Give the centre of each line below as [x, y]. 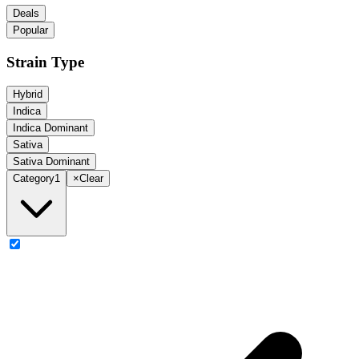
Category [34, 179]
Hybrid [28, 95]
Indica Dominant [50, 128]
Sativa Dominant [51, 162]
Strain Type [45, 62]
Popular [30, 30]
